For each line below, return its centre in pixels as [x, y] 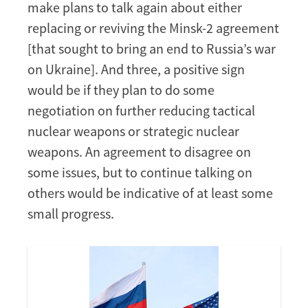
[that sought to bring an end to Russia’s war [152, 48]
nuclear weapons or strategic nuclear [133, 131]
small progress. [71, 213]
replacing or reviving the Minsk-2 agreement [153, 27]
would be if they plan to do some [121, 89]
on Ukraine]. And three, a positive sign [136, 69]
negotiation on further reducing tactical [141, 110]
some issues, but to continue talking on [140, 172]
